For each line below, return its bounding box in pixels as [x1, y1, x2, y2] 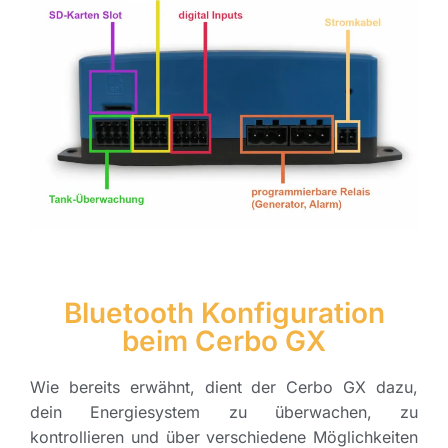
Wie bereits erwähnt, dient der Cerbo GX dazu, [30, 377, 418, 398]
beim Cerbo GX [122, 324, 326, 359]
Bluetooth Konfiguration [63, 296, 385, 331]
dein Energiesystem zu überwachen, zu [30, 402, 418, 423]
